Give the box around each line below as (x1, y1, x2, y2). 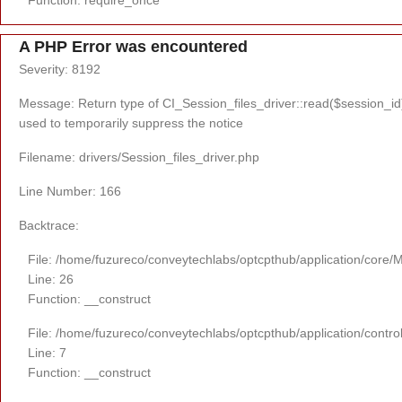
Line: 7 (28, 345, 66, 360)
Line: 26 (28, 271, 74, 286)
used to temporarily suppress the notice (19, 115, 243, 130)
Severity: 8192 (19, 61, 100, 76)
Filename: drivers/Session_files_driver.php (19, 149, 259, 164)
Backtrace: (19, 217, 79, 232)
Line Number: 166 (19, 183, 121, 198)
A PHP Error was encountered (19, 37, 248, 56)
